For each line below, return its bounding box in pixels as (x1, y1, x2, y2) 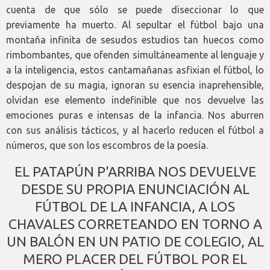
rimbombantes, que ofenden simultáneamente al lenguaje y (6, 49, 264, 61)
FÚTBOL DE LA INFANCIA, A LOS (35, 199, 235, 215)
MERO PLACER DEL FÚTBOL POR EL (23, 251, 247, 267)
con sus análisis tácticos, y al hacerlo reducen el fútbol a (6, 125, 264, 136)
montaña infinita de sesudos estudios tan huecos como (6, 34, 264, 46)
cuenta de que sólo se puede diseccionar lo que (6, 4, 264, 16)
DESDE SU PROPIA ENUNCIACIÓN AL (20, 181, 250, 197)
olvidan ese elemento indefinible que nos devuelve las (6, 95, 264, 106)
